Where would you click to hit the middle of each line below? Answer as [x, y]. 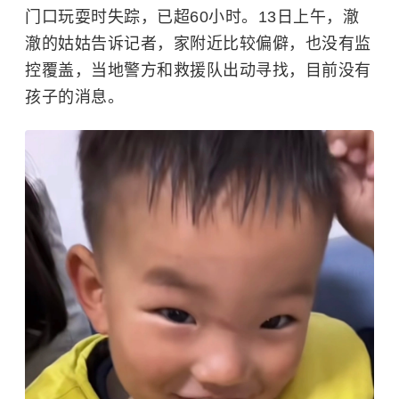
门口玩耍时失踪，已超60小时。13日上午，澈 [192, 17]
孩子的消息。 [74, 97]
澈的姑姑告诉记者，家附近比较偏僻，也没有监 [198, 44]
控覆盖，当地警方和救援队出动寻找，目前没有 [198, 70]
